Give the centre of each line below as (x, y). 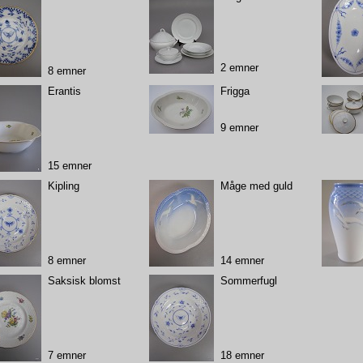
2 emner (239, 67)
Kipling (63, 186)
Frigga (235, 91)
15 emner (69, 165)
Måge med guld (256, 186)
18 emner (242, 355)
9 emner (239, 127)
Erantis (64, 91)
